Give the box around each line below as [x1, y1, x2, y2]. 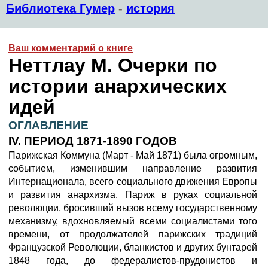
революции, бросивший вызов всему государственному [8, 203, 257, 213]
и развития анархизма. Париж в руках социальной [8, 190, 257, 200]
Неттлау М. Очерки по [8, 54, 217, 76]
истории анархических [8, 75, 227, 97]
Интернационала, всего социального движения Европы [8, 176, 257, 187]
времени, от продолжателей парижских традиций [8, 229, 257, 239]
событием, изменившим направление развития [8, 163, 257, 173]
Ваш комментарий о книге [8, 43, 133, 53]
